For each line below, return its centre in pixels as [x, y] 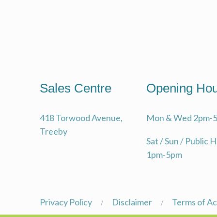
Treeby [54, 131]
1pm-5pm [164, 155]
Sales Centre [76, 88]
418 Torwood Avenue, [81, 118]
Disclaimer [132, 202]
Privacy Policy [66, 202]
